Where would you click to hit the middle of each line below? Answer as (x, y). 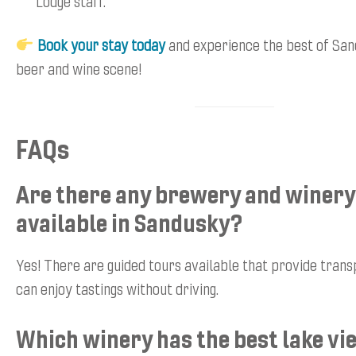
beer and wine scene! (79, 68)
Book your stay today (101, 44)
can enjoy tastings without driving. (117, 288)
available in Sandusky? (129, 222)
